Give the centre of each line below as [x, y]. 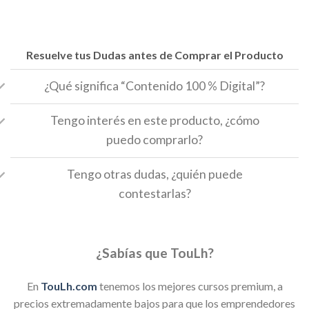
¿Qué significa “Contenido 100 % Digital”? [154, 86]
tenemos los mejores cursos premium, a [190, 286]
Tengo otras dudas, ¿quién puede [154, 175]
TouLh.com [69, 286]
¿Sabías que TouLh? [154, 252]
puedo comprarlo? [154, 140]
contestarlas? [154, 194]
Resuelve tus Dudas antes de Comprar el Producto [154, 54]
